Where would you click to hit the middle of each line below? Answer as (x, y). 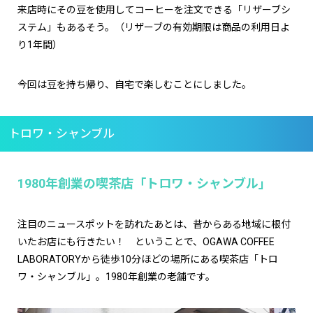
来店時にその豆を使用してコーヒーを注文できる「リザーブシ (154, 9)
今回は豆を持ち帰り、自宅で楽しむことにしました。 (134, 84)
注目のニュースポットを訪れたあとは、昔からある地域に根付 (154, 224)
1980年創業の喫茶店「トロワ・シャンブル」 (144, 183)
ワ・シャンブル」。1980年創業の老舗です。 (116, 276)
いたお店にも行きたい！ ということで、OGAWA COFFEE (146, 241)
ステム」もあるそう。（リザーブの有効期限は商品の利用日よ (154, 27)
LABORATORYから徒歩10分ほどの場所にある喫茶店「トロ (148, 259)
